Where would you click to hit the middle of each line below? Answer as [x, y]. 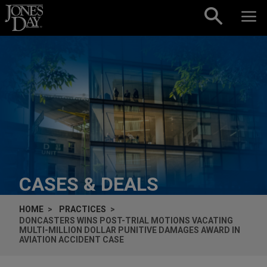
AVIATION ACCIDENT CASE [72, 239]
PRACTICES [83, 209]
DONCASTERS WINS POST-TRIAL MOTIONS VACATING [126, 220]
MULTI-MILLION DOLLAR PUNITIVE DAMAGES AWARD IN [130, 230]
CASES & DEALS [89, 184]
